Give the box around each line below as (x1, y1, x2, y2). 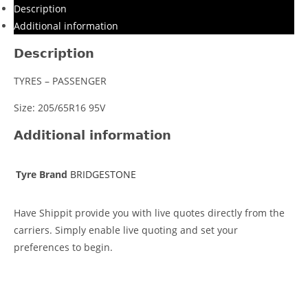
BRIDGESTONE (70, 167, 136, 181)
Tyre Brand (16, 167, 67, 181)
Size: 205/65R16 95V (14, 100, 105, 114)
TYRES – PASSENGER (14, 74, 107, 87)
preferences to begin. (14, 240, 113, 254)
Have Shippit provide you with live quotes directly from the (14, 206, 285, 219)
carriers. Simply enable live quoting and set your (14, 223, 238, 236)
